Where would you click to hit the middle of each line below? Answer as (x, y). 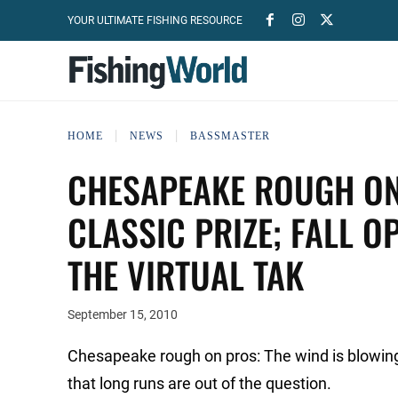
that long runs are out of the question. (199, 384)
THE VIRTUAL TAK (186, 275)
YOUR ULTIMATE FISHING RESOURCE (155, 20)
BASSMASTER (230, 135)
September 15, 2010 (123, 315)
